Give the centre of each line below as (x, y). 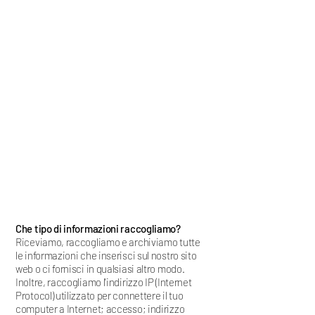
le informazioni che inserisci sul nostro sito (106, 256)
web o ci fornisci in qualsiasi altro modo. (100, 269)
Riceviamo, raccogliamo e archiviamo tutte (108, 242)
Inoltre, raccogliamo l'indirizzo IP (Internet (104, 282)
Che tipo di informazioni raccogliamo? (98, 229)
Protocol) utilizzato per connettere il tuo (99, 296)
